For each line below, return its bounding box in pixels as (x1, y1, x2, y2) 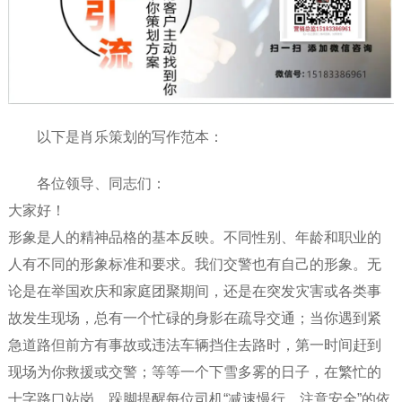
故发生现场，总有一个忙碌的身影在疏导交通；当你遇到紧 (7, 310, 381, 326)
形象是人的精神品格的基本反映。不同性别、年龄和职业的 (7, 229, 381, 245)
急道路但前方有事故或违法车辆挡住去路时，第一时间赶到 (7, 336, 381, 353)
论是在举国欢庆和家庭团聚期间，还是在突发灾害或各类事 (7, 283, 381, 299)
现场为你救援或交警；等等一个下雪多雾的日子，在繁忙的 (7, 363, 381, 380)
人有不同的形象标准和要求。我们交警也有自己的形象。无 (7, 256, 381, 272)
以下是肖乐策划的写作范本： (36, 128, 223, 144)
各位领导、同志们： (36, 175, 166, 191)
